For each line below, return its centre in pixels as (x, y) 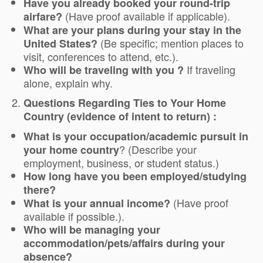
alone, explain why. (68, 83)
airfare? (43, 16)
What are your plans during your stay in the (132, 30)
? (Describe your (158, 149)
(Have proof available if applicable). (146, 16)
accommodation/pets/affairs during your (124, 243)
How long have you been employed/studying (135, 176)
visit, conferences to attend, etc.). (101, 56)
